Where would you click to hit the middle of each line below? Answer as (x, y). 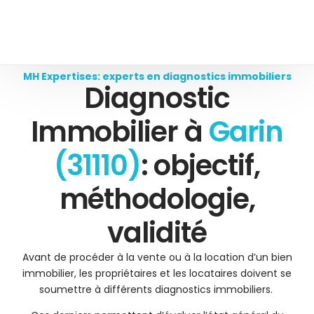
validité (157, 233)
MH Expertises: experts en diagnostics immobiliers (157, 76)
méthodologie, (157, 199)
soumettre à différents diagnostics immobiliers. (157, 289)
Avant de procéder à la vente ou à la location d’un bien (157, 257)
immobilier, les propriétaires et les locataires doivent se (157, 273)
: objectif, (200, 165)
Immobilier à (120, 132)
